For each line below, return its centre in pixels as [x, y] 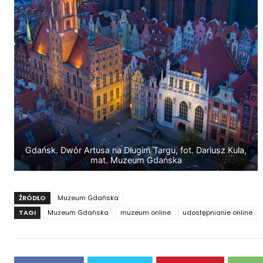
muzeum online [146, 212]
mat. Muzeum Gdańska [136, 160]
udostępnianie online [218, 212]
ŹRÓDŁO [32, 198]
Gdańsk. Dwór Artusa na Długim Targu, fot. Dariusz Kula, [136, 150]
